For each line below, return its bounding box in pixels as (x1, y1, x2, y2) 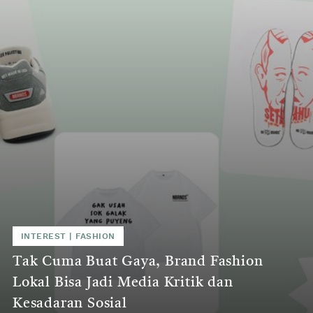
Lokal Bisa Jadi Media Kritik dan (13, 275, 233, 290)
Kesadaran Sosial (13, 296, 127, 311)
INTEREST (21, 231, 66, 240)
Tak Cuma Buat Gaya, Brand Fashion (13, 254, 263, 269)
